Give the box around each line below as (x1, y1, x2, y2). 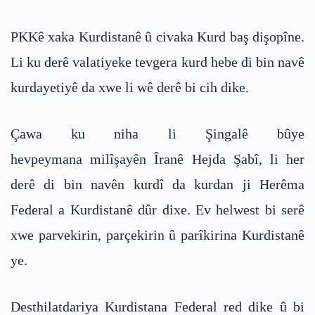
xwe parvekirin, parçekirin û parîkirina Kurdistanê (11, 226, 304, 243)
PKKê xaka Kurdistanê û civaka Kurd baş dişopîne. (11, 28, 304, 44)
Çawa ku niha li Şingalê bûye (11, 125, 304, 141)
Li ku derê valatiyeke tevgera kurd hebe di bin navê (11, 53, 304, 70)
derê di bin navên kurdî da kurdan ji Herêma (11, 176, 304, 192)
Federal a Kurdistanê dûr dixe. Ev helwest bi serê (11, 201, 304, 217)
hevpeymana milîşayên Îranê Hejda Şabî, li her (11, 150, 304, 167)
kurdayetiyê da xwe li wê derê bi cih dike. (11, 79, 249, 95)
